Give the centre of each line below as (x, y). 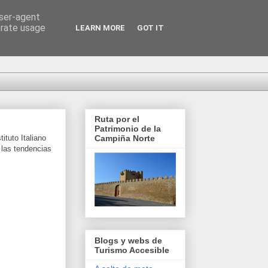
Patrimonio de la (128, 129)
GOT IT (150, 28)
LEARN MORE (100, 28)
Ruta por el (117, 119)
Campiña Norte (125, 138)
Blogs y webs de (128, 240)
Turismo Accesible (132, 250)
